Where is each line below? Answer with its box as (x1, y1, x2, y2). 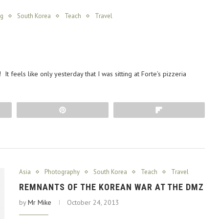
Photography (44, 168, 80, 176)
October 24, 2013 (67, 198, 119, 207)
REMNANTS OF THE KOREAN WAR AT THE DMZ (19, 182, 204, 192)
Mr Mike (28, 198, 51, 207)
